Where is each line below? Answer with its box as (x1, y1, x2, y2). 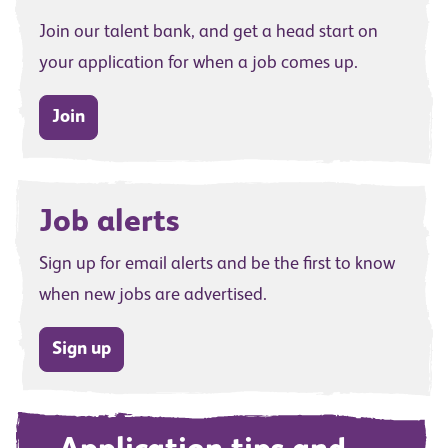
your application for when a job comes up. (39, 54, 358, 73)
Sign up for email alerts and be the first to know (39, 255, 395, 274)
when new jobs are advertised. (39, 286, 267, 305)
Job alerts (39, 207, 179, 239)
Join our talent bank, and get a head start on (39, 23, 378, 42)
